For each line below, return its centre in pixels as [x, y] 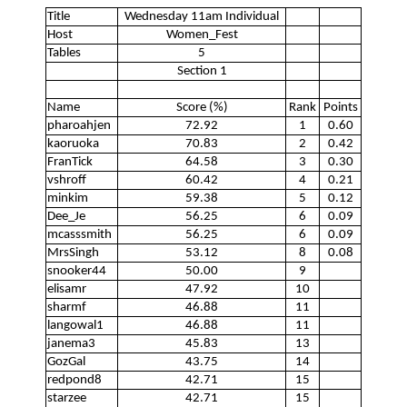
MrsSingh [73, 253]
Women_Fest [202, 35]
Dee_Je [66, 217]
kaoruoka [73, 144]
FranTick [70, 162]
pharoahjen [79, 126]
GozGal [66, 362]
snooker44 [77, 271]
